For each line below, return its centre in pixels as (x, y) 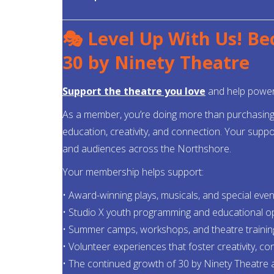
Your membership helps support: (133, 172)
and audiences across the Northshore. (147, 148)
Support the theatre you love (134, 91)
